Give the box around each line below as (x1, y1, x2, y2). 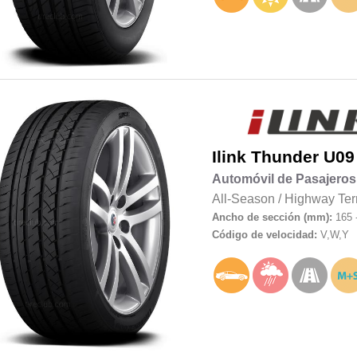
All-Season (211, 191, 275, 206)
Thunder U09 (250, 147, 355, 167)
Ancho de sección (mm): (211, 210, 332, 223)
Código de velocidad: (211, 228, 320, 241)
